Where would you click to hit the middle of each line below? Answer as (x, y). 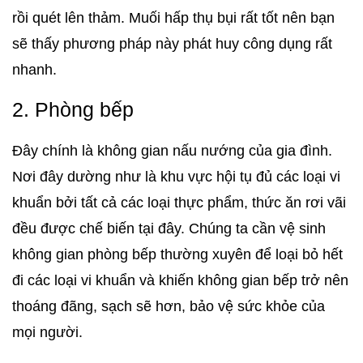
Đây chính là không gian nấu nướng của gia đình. (172, 151)
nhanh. (34, 70)
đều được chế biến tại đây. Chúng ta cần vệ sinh (169, 229)
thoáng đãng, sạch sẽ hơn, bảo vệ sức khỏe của (169, 307)
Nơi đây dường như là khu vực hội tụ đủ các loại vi (176, 177)
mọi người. (47, 333)
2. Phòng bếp (73, 110)
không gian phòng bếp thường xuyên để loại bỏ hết (177, 255)
